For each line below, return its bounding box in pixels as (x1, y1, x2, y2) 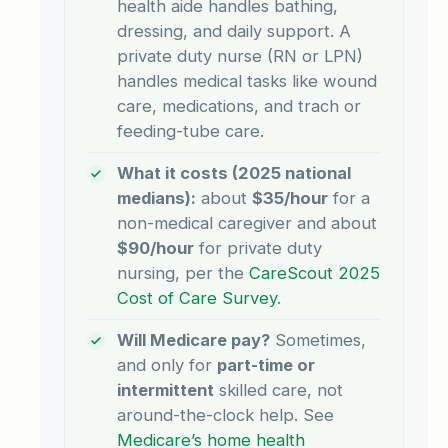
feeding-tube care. (117, 120, 264, 141)
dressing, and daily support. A (117, 20, 351, 41)
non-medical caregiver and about (117, 212, 377, 233)
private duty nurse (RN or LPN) (117, 45, 363, 66)
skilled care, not (214, 379, 343, 400)
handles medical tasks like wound (117, 70, 377, 91)
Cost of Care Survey (117, 287, 277, 308)
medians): (117, 187, 196, 208)
